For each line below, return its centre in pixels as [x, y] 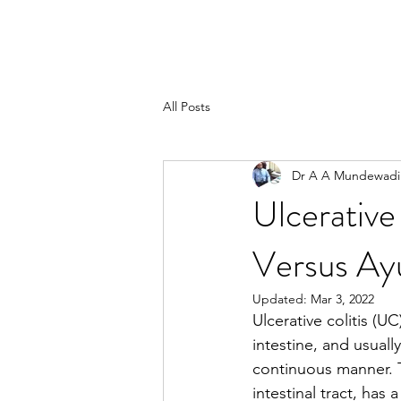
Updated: [282, 299]
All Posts [187, 106]
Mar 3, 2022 [342, 299]
